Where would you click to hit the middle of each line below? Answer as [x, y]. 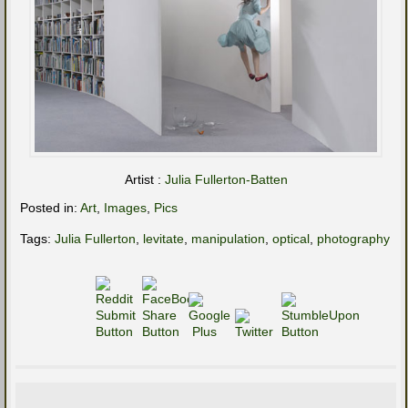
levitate [163, 239]
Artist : [144, 180]
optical [291, 239]
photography [353, 239]
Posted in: [50, 208]
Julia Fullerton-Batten [226, 180]
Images [125, 208]
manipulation [228, 239]
